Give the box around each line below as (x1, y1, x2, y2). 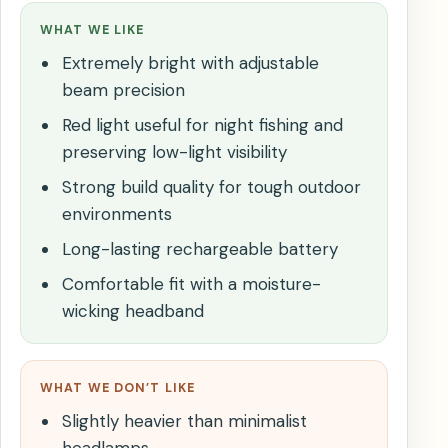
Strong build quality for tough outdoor (61, 176, 361, 199)
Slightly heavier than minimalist (61, 410, 307, 433)
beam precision (61, 79, 185, 102)
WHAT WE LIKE (40, 22, 145, 39)
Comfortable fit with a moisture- (61, 273, 321, 296)
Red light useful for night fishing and (61, 114, 343, 137)
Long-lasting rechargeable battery (61, 238, 338, 261)
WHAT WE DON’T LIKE (40, 380, 196, 397)
